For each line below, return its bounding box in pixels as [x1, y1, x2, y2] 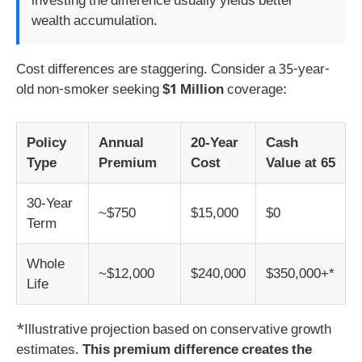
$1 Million [162, 82, 224, 100]
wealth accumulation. [32, 13, 158, 32]
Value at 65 [266, 154, 335, 170]
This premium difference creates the [82, 341, 312, 360]
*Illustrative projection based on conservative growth [16, 321, 331, 339]
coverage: [224, 82, 287, 100]
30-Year [27, 195, 73, 211]
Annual [99, 134, 144, 150]
